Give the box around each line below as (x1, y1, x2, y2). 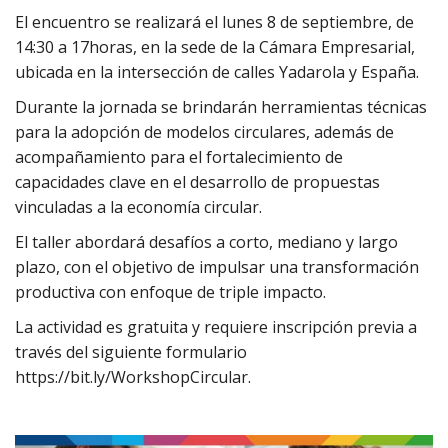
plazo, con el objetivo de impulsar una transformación (15, 255, 419, 278)
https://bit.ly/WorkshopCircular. (15, 365, 251, 388)
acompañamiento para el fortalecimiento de (15, 145, 343, 168)
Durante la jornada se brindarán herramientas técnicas (15, 95, 427, 118)
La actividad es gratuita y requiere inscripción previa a (15, 315, 417, 338)
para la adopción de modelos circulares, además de (15, 120, 394, 143)
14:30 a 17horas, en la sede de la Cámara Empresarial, (15, 35, 415, 58)
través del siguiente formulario (15, 340, 247, 363)
